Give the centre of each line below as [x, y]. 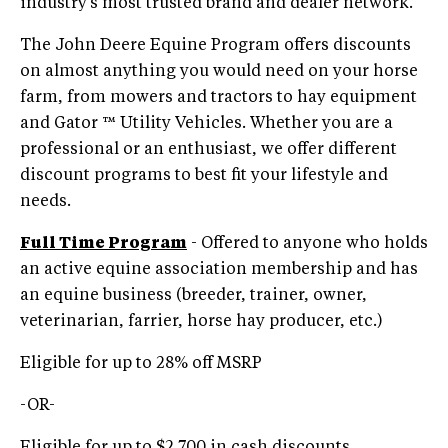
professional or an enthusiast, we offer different [208, 149]
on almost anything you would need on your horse [219, 71]
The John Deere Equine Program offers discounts [215, 45]
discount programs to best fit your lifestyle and [204, 175]
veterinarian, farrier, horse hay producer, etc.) [201, 321]
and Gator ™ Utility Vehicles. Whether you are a [206, 123]
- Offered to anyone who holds [307, 243]
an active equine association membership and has [219, 269]
